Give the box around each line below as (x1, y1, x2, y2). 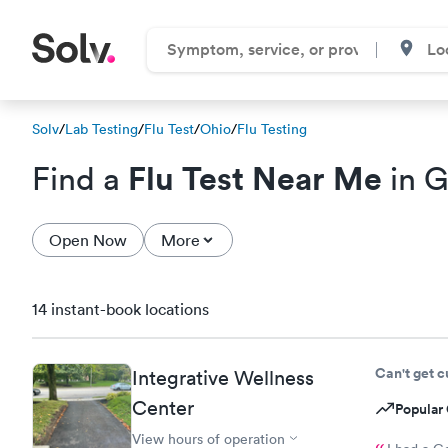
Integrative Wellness (132, 365, 314, 390)
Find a (32, 159, 128, 198)
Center (132, 395, 194, 420)
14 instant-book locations (32, 299, 209, 319)
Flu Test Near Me (128, 157, 382, 198)
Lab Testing (65, 120, 138, 138)
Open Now (49, 230, 127, 250)
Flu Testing (237, 120, 307, 138)
